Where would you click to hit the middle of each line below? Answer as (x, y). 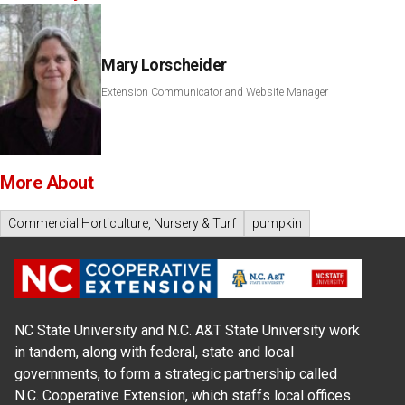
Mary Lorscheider (164, 65)
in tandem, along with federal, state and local (154, 353)
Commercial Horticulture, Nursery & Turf (122, 224)
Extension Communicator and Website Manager (215, 93)
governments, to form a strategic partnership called (176, 374)
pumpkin (277, 224)
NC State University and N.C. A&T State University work (187, 331)
